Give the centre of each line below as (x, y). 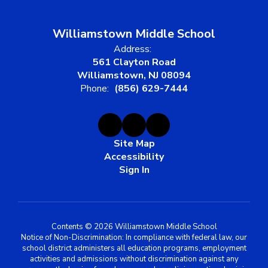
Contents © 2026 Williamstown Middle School (134, 226)
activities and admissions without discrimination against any (134, 259)
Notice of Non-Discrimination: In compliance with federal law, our (134, 237)
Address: (133, 49)
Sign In (134, 170)
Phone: (95, 88)
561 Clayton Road (134, 62)
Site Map (134, 143)
